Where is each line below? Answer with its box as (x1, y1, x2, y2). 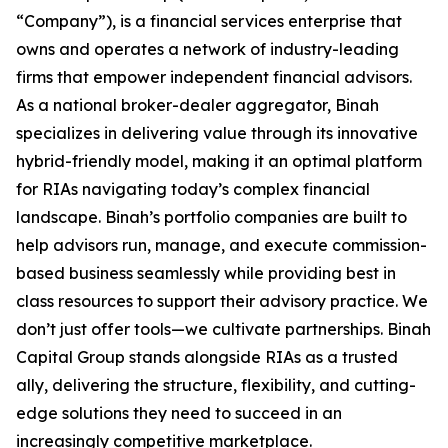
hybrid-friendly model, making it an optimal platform (16, 151, 422, 171)
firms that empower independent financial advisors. (16, 67, 412, 87)
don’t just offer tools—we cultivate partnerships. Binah (16, 319, 431, 339)
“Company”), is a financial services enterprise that (16, 11, 402, 31)
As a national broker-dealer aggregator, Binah (16, 95, 379, 115)
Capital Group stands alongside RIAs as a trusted (16, 347, 398, 367)
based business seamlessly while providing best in (16, 263, 396, 283)
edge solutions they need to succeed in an (16, 403, 342, 423)
